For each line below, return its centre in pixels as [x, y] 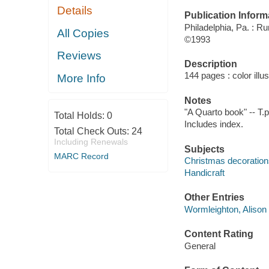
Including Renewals [91, 142]
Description [210, 64]
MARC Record [81, 156]
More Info [82, 78]
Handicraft [204, 173]
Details [75, 11]
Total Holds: [80, 116]
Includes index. [213, 124]
